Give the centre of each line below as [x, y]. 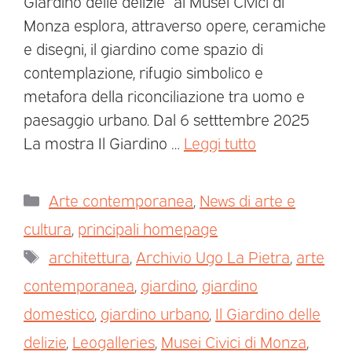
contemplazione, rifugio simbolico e [143, 71]
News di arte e [247, 199]
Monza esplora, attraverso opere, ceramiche [175, 24]
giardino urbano [155, 312]
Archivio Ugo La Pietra [213, 256]
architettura [89, 256]
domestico [59, 312]
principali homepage [148, 227]
